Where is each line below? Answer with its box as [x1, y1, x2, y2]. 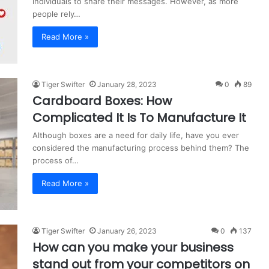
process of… [32, 155, 79, 165]
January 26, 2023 [97, 226, 157, 235]
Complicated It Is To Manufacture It [32, 109, 246, 126]
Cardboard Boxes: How [32, 92, 172, 109]
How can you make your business [32, 238, 234, 256]
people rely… [32, 8, 80, 19]
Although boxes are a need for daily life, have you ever [32, 130, 239, 140]
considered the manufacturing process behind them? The [32, 142, 249, 153]
